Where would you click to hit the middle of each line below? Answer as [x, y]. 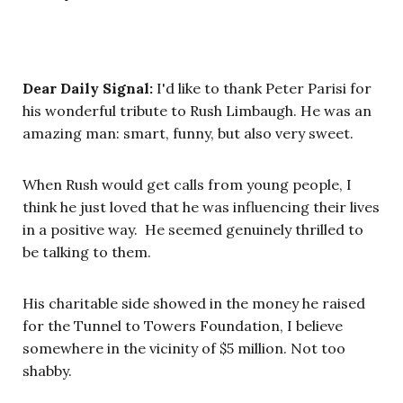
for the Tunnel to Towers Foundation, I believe [183, 326]
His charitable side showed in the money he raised [194, 304]
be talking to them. [87, 252]
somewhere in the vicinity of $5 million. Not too [184, 349]
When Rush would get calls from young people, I [187, 185]
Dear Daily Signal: [88, 89]
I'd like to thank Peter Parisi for [262, 89]
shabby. [47, 371]
